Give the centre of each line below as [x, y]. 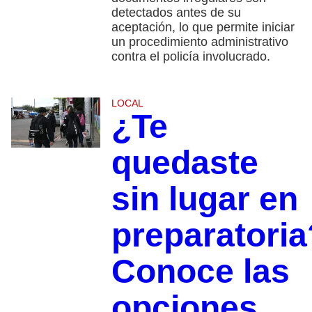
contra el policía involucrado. [190, 56]
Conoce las [200, 271]
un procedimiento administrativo [200, 41]
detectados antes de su [176, 12]
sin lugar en [204, 198]
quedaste [185, 162]
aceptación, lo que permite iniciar [203, 27]
